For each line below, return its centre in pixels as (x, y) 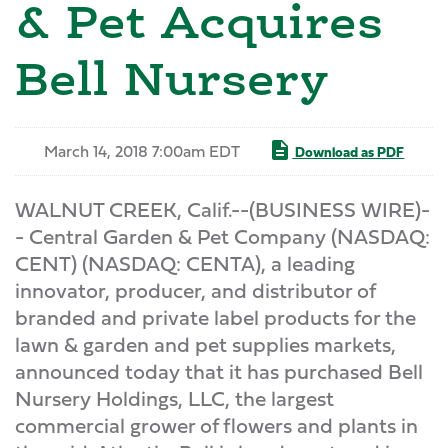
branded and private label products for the (215, 317)
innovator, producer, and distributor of (195, 290)
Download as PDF (348, 151)
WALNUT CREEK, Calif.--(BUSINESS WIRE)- (222, 209)
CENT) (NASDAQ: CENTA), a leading (185, 263)
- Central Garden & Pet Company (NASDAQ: (222, 236)
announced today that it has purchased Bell (219, 371)
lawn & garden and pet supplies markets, (205, 344)
